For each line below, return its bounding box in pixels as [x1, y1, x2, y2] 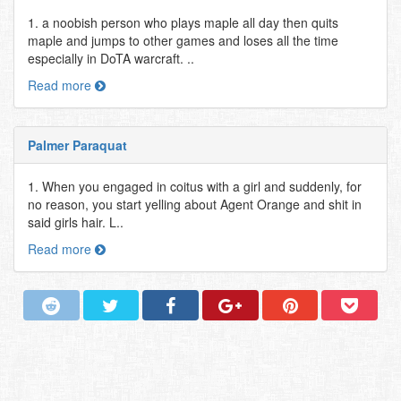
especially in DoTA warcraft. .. [28, 49, 194, 67]
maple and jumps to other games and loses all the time [28, 31, 338, 49]
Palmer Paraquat [28, 136, 127, 154]
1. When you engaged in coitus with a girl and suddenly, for [28, 177, 362, 195]
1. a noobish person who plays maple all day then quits [28, 13, 338, 31]
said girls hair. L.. [28, 213, 124, 231]
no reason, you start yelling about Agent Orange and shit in [28, 195, 362, 213]
